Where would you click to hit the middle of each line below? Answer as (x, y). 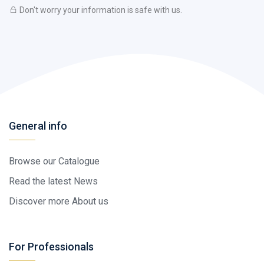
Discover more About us (59, 201)
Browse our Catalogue (54, 161)
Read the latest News (53, 181)
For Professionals (51, 246)
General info (38, 126)
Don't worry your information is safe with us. (101, 10)
